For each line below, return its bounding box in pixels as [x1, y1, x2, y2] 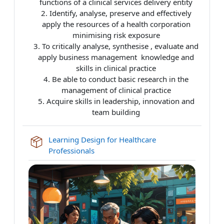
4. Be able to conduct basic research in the [43, 74, 188, 84]
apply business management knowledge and [38, 52, 194, 62]
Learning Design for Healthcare [48, 134, 156, 145]
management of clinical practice [61, 85, 171, 95]
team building [92, 107, 140, 117]
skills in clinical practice [76, 63, 156, 73]
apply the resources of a [41, 19, 126, 29]
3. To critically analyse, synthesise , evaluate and [33, 41, 198, 51]
